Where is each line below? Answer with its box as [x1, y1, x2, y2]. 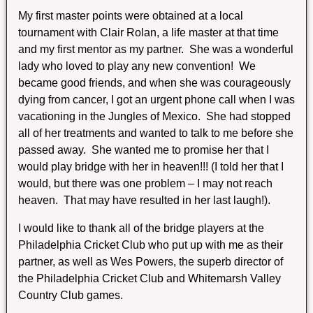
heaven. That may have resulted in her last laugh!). [18, 194, 271, 206]
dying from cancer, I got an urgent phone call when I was [18, 93, 296, 105]
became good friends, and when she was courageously [18, 76, 291, 89]
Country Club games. [18, 289, 124, 301]
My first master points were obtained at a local [18, 9, 244, 22]
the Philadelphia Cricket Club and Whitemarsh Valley [18, 272, 282, 284]
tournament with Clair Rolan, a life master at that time [18, 26, 279, 38]
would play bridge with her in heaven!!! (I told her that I [18, 160, 284, 173]
